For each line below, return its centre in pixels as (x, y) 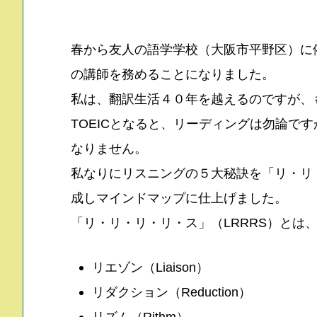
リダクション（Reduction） (172, 292)
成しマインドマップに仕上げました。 (179, 197)
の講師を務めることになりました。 (173, 74)
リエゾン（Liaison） (150, 267)
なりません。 (109, 148)
